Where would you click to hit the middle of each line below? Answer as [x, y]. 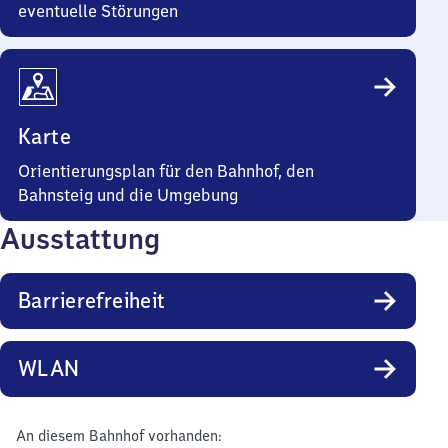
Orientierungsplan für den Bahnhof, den [166, 171]
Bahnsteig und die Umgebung [128, 195]
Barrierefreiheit [92, 300]
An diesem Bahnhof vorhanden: [118, 436]
